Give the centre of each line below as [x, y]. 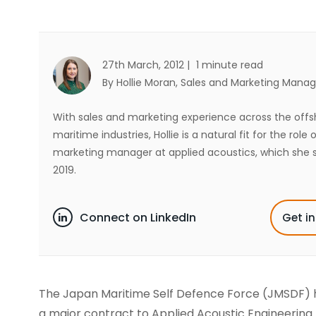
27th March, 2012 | [147, 65]
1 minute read [230, 65]
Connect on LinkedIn [138, 217]
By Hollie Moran [139, 83]
